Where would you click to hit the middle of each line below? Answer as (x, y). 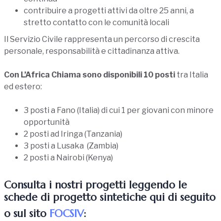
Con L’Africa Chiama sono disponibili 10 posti (90, 74)
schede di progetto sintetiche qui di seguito (110, 197)
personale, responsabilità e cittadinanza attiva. (92, 51)
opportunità (47, 122)
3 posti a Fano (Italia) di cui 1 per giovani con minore (119, 110)
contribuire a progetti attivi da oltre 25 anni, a (109, 10)
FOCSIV (66, 213)
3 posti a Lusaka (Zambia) (71, 146)
